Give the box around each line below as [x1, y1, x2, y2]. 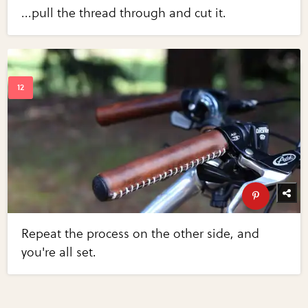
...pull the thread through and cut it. [21, 5, 227, 21]
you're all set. [21, 245, 97, 261]
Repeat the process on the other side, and [21, 226, 260, 242]
